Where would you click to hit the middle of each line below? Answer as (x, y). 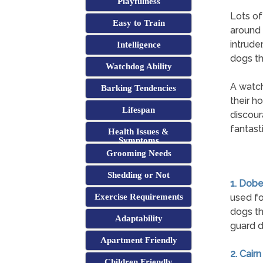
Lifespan (139, 110)
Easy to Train (139, 23)
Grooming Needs (139, 154)
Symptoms (139, 141)
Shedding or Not (139, 175)
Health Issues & (139, 132)
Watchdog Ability (139, 67)
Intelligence (139, 45)
